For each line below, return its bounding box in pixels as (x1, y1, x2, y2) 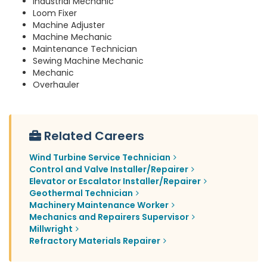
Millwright (29, 223, 73, 235)
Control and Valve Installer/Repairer (29, 163, 188, 176)
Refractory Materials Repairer (29, 235, 160, 247)
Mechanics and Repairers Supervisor (29, 211, 189, 223)
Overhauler (33, 79, 79, 91)
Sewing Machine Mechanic (33, 55, 144, 67)
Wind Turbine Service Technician (29, 151, 170, 164)
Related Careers (44, 128, 144, 145)
